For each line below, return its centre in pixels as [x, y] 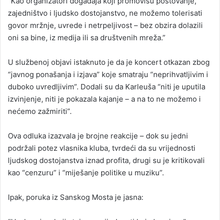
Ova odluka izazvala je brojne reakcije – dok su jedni [98, 136]
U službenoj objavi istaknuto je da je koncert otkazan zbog [109, 62]
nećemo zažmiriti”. [40, 111]
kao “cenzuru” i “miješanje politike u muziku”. [86, 172]
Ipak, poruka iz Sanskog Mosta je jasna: [76, 197]
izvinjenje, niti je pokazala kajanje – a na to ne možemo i [104, 99]
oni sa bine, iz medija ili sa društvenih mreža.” [87, 37]
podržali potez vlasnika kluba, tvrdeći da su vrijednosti [102, 148]
